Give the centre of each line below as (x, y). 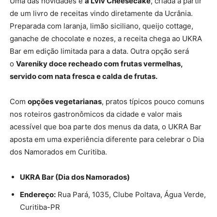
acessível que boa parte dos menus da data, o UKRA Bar (106, 127)
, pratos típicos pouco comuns (153, 102)
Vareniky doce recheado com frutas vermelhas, (99, 64)
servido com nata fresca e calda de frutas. (84, 77)
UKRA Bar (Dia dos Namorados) (75, 177)
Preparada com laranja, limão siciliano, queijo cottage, (101, 26)
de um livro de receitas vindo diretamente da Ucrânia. (101, 14)
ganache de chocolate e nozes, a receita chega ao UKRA (106, 39)
